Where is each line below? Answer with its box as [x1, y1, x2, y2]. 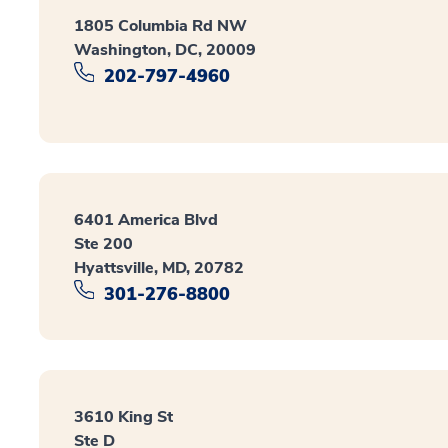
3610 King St [74, 406, 173, 429]
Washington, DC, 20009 [74, 39, 256, 61]
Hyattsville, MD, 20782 [74, 256, 244, 279]
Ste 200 [74, 232, 133, 255]
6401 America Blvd [74, 208, 218, 231]
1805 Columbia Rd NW [74, 15, 247, 37]
